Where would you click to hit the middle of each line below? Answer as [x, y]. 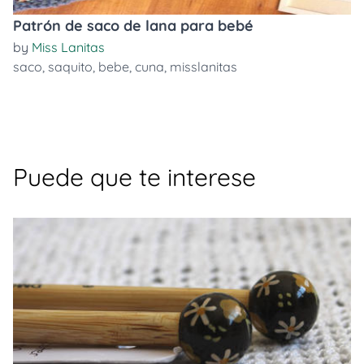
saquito [70, 67]
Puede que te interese [134, 177]
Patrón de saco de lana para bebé [133, 26]
